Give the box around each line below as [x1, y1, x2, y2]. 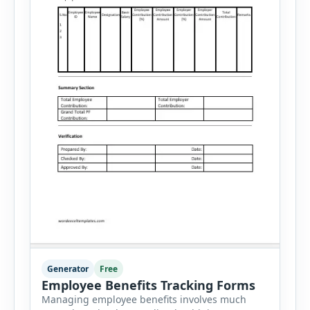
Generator [47, 262, 89, 275]
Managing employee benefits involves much [42, 292, 246, 306]
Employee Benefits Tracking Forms [42, 276, 255, 293]
